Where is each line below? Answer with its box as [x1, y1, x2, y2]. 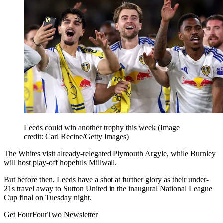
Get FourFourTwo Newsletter [4, 210, 98, 219]
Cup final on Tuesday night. [4, 193, 92, 202]
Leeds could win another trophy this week [24, 123, 158, 132]
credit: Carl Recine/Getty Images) [24, 132, 129, 141]
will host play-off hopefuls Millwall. [4, 158, 117, 167]
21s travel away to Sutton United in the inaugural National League [4, 184, 212, 193]
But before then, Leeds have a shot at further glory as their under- [4, 175, 209, 184]
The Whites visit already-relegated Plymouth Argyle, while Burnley [4, 149, 216, 158]
